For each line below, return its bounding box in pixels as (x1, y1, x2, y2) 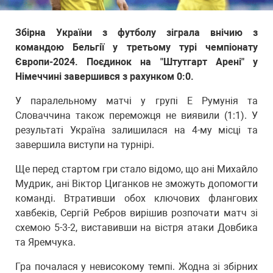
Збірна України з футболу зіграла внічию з (15, 27, 258, 38)
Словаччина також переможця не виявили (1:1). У (15, 110, 258, 121)
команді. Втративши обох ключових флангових (15, 193, 258, 204)
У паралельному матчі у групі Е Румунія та (15, 95, 258, 107)
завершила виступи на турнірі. (15, 139, 154, 151)
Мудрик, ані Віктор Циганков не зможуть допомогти (15, 178, 258, 190)
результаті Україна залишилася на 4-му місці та (15, 124, 258, 136)
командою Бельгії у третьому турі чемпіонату (15, 41, 258, 53)
